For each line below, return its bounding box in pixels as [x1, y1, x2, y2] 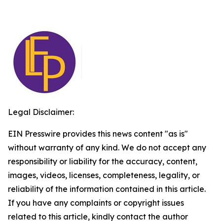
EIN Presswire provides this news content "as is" [8, 129, 188, 139]
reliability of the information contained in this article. [8, 184, 206, 194]
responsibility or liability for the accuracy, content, [8, 156, 197, 166]
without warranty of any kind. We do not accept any [8, 143, 206, 152]
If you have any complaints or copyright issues [8, 198, 184, 208]
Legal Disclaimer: [8, 107, 74, 117]
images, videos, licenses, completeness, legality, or [8, 170, 200, 180]
